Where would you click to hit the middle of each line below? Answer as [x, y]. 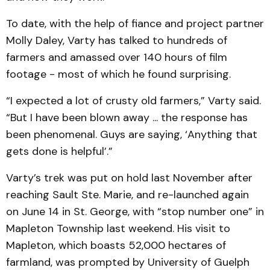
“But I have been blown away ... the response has [127, 118]
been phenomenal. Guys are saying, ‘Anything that [132, 134]
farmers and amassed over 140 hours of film [117, 57]
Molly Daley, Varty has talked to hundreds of [117, 40]
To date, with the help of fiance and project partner [135, 24]
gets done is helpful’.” [59, 151]
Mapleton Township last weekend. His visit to [118, 228]
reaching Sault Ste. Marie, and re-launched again [127, 195]
